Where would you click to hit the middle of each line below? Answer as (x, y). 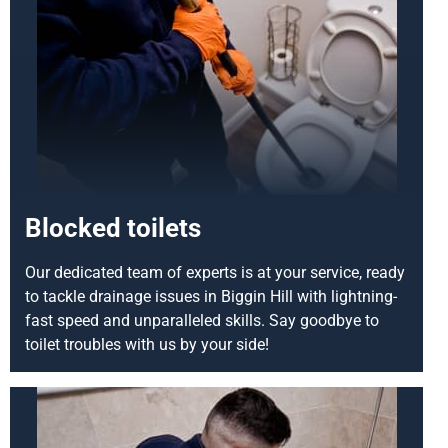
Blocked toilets (113, 228)
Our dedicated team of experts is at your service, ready (215, 273)
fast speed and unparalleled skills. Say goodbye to (202, 321)
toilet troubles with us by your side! (147, 345)
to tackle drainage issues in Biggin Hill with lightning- (211, 297)
